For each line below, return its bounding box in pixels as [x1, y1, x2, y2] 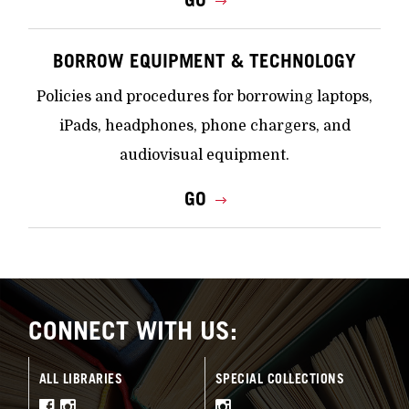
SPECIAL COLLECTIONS [215, 371, 344, 387]
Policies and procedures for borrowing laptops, [37, 89, 372, 106]
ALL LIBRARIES [38, 371, 123, 387]
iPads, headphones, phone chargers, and [58, 118, 351, 135]
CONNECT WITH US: [28, 314, 238, 345]
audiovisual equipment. [120, 147, 289, 164]
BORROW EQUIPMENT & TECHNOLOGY [53, 48, 356, 72]
